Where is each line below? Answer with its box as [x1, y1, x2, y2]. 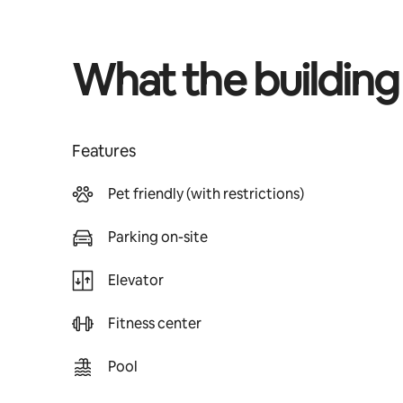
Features [72, 140, 136, 161]
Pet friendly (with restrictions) [108, 184, 304, 203]
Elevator [108, 271, 164, 290]
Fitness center [108, 314, 201, 333]
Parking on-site [108, 228, 208, 246]
